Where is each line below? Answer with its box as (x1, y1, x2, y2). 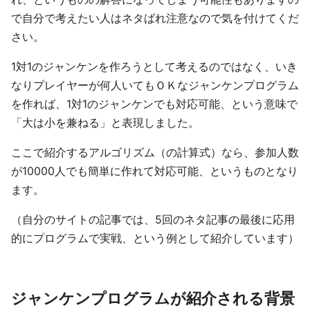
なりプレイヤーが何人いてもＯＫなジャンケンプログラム (11, 78, 299, 92)
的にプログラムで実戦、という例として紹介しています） (11, 231, 299, 245)
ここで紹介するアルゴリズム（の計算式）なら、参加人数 (11, 145, 299, 159)
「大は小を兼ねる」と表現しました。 (11, 116, 199, 129)
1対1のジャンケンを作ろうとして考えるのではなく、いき (11, 60, 298, 73)
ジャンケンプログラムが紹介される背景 (11, 289, 295, 307)
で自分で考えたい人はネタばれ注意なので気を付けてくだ (11, 11, 299, 25)
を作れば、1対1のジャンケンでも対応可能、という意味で (11, 97, 298, 111)
